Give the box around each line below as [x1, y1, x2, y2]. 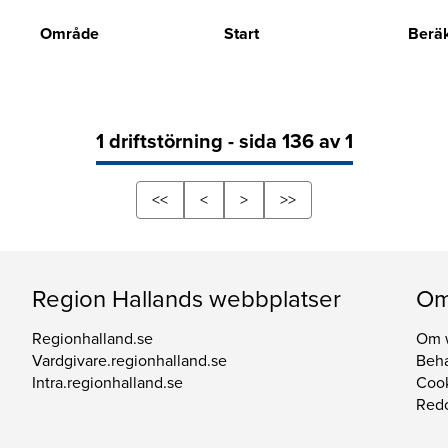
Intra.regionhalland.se [31, 373, 183, 394]
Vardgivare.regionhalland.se [31, 351, 227, 372]
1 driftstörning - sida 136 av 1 [95, 130, 353, 155]
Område [39, 23, 99, 44]
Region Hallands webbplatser [31, 285, 341, 315]
